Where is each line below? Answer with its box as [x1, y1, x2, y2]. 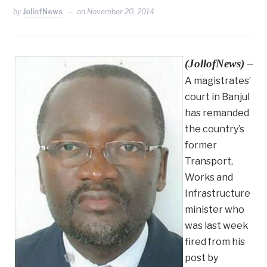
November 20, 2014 [87, 7, 155, 17]
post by [185, 252, 219, 264]
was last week [185, 220, 249, 232]
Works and [185, 172, 234, 184]
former [185, 139, 218, 151]
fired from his [185, 236, 246, 248]
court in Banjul [185, 91, 250, 103]
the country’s [185, 123, 245, 135]
